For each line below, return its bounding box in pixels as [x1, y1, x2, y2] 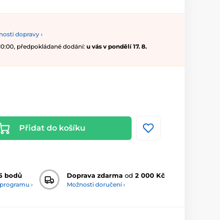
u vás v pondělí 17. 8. [86, 43, 147, 51]
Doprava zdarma [67, 171, 123, 179]
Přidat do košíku [19, 123, 85, 133]
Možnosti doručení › [67, 180, 125, 188]
